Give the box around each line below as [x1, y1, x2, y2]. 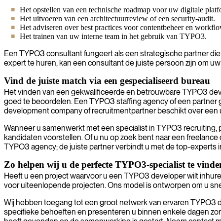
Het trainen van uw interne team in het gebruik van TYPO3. [20, 32, 207, 40]
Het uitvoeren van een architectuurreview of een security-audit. [20, 14, 215, 23]
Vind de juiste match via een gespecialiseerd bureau [4, 75, 210, 86]
